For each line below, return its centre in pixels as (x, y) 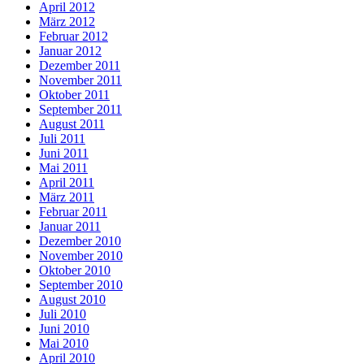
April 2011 (67, 182)
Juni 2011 (64, 153)
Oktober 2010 (75, 270)
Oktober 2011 (74, 94)
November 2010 (81, 255)
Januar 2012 (70, 50)
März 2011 (67, 197)
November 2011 (80, 80)
